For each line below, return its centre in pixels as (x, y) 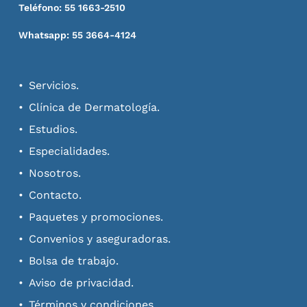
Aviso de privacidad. (82, 282)
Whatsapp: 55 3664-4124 (78, 35)
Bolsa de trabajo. (74, 260)
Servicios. (54, 85)
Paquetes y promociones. (96, 217)
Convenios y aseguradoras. (100, 238)
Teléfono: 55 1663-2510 (72, 7)
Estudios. (53, 129)
